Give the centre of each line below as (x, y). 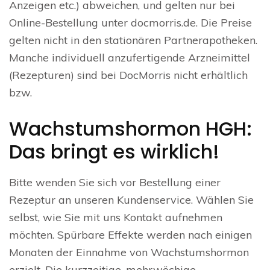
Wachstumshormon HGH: (130, 129)
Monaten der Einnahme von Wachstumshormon (129, 252)
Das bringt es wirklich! (114, 152)
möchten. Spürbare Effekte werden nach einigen (130, 235)
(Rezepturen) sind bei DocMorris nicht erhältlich (128, 75)
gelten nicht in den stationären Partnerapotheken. (133, 40)
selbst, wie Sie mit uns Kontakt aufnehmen (116, 217)
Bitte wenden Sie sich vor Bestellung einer (115, 182)
